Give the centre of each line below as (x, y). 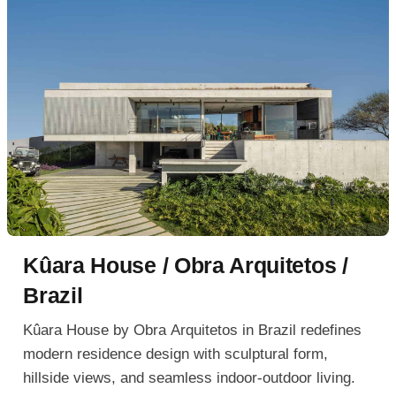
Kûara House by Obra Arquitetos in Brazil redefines (193, 330)
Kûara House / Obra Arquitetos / (186, 266)
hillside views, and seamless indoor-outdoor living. (190, 377)
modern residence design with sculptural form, (176, 354)
